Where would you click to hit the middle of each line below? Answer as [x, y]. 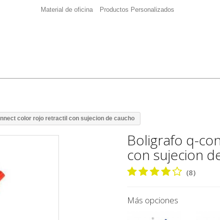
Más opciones [153, 200]
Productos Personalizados [137, 9]
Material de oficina [67, 9]
